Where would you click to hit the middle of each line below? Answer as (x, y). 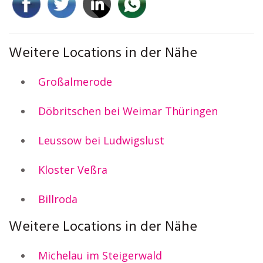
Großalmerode (75, 82)
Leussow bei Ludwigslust (101, 140)
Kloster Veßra (73, 170)
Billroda (58, 199)
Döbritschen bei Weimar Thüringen (128, 111)
